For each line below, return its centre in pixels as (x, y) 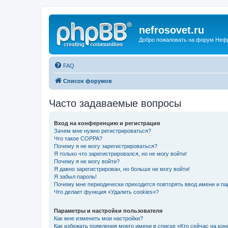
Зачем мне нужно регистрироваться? (103, 131)
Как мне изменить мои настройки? (98, 218)
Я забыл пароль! (75, 176)
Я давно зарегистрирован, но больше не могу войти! (122, 169)
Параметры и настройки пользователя (108, 210)
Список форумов (88, 81)
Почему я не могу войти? (87, 161)
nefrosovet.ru (172, 30)
